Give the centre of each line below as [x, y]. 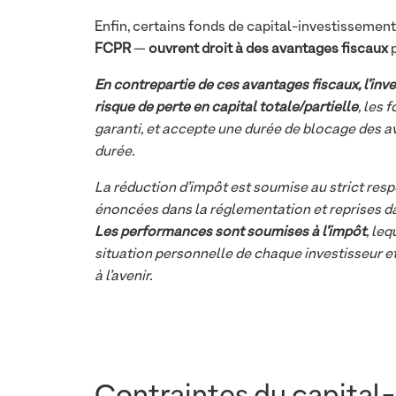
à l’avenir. [123, 277]
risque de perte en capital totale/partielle [226, 108]
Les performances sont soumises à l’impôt [230, 232]
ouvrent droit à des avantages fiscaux [268, 49]
